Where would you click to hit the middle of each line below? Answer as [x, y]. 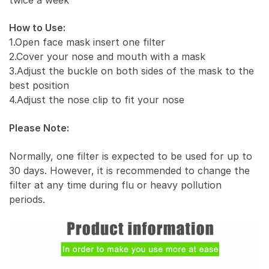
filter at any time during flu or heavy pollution [115, 185]
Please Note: [39, 128]
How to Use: [37, 28]
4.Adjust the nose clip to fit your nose [97, 100]
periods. [27, 199]
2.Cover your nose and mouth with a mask [107, 57]
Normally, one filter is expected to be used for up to [131, 156]
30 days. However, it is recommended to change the [129, 170]
